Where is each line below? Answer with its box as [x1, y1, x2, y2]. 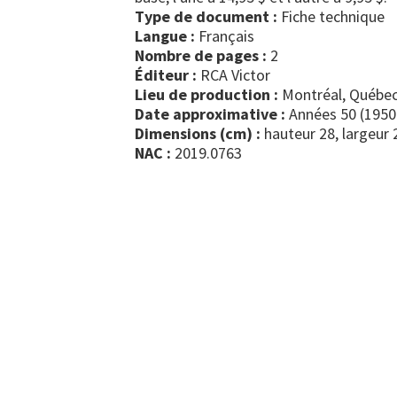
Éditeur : [135, 65, 197, 85]
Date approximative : [135, 104, 285, 124]
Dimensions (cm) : [135, 123, 261, 144]
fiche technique [289, 6, 385, 27]
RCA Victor [197, 65, 270, 85]
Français [195, 26, 254, 46]
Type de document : [135, 6, 277, 27]
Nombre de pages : [135, 45, 267, 66]
